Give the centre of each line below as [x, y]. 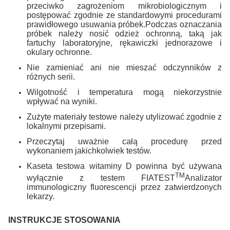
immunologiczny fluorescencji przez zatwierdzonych [124, 187]
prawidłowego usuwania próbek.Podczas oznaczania [124, 25]
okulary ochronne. [59, 52]
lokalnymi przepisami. [66, 126]
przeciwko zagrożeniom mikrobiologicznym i [124, 6]
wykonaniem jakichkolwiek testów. [89, 151]
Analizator [203, 178]
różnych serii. [51, 77]
